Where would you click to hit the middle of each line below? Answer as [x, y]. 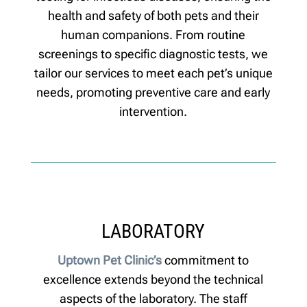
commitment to [207, 260]
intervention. [153, 111]
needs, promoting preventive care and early [153, 92]
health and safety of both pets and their [153, 15]
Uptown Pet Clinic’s [111, 260]
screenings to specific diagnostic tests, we [153, 53]
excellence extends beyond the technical [153, 279]
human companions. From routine [153, 34]
